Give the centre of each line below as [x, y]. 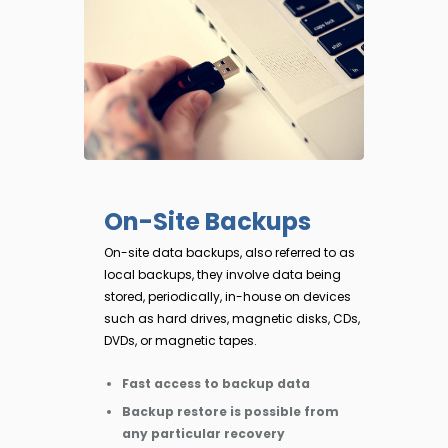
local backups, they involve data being [222, 275]
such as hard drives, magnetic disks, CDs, [232, 319]
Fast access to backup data [216, 384]
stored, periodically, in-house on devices [227, 297]
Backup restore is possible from [230, 412]
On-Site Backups [207, 222]
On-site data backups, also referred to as [229, 253]
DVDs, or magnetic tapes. [180, 341]
